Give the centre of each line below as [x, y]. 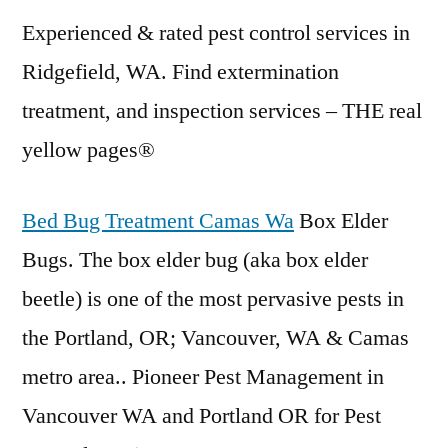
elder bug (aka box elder [262, 260]
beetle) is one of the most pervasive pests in [213, 299]
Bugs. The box [89, 260]
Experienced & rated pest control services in [216, 33]
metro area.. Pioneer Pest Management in [203, 377]
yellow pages [80, 150]
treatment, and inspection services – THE [205, 111]
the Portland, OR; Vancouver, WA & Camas [215, 338]
